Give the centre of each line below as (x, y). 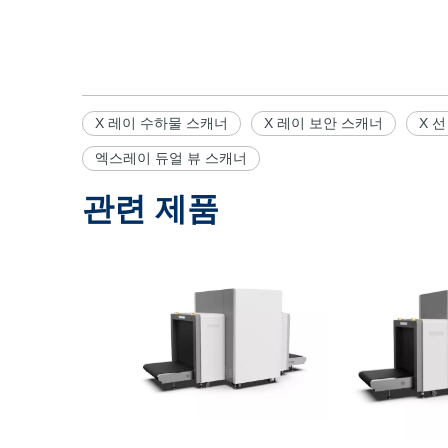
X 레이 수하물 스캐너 (161, 123)
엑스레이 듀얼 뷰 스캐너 (171, 158)
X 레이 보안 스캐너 (323, 123)
